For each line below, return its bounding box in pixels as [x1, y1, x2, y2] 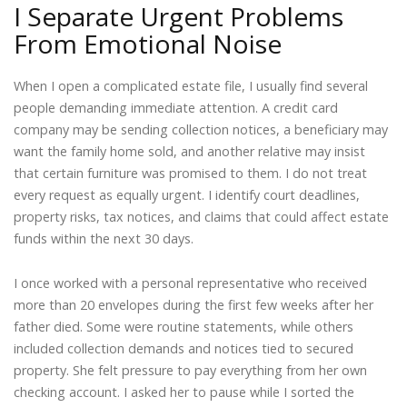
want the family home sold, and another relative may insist [14, 142, 365, 160]
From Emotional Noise [14, 25, 282, 61]
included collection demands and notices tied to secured [14, 340, 353, 358]
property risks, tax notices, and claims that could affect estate [14, 207, 389, 225]
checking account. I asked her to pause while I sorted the [14, 383, 354, 402]
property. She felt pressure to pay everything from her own [14, 362, 367, 380]
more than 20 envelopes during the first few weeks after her [14, 296, 373, 314]
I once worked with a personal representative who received [14, 274, 367, 293]
